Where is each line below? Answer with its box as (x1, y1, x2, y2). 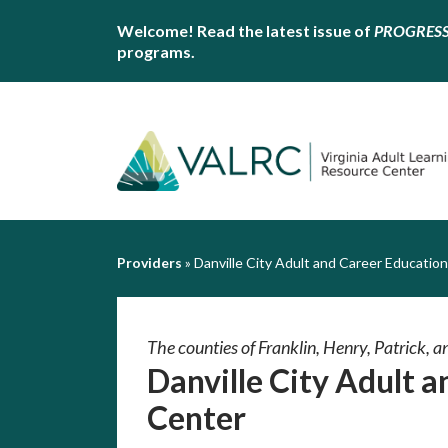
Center (147, 398, 246, 437)
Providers (117, 254, 182, 271)
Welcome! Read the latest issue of (117, 21, 374, 40)
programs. (117, 42, 195, 61)
